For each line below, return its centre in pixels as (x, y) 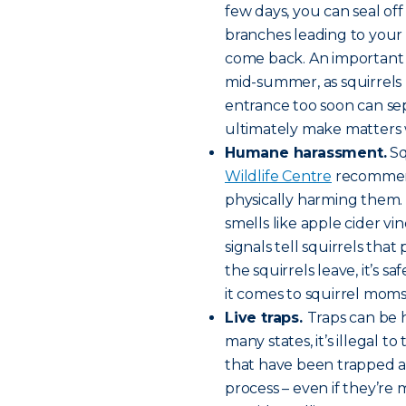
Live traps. (266, 318)
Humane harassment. (306, 153)
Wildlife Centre (279, 176)
